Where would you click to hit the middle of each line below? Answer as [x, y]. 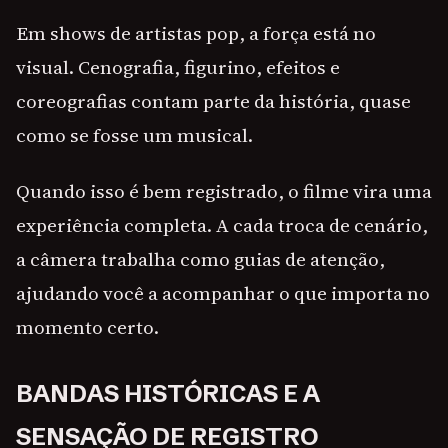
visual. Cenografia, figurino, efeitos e [178, 67]
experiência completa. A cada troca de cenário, [222, 225]
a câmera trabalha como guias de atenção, [200, 259]
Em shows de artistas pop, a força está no [196, 33]
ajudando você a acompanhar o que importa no [223, 293]
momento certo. [87, 327]
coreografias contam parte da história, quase [213, 101]
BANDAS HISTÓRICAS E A [168, 394]
